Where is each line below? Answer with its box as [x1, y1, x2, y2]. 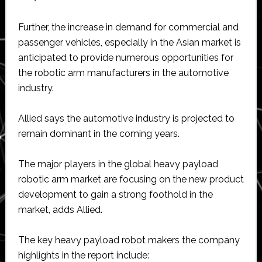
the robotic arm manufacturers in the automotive [18, 67, 229, 78]
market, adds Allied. [18, 204, 102, 215]
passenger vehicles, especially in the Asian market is [18, 36, 241, 48]
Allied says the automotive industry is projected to [18, 112, 235, 124]
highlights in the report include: [18, 249, 149, 261]
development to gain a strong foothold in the [18, 188, 213, 200]
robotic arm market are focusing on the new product [18, 173, 244, 185]
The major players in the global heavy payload [18, 158, 218, 170]
